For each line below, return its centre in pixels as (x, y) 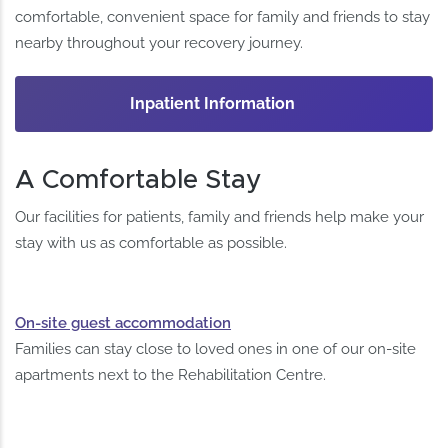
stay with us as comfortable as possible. (151, 243)
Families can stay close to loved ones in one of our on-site (216, 349)
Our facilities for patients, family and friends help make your (220, 217)
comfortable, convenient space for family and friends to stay (223, 16)
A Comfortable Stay (139, 179)
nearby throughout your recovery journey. (159, 42)
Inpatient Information (213, 103)
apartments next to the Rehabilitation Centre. (171, 375)
